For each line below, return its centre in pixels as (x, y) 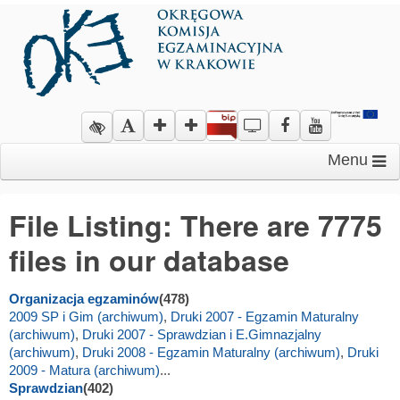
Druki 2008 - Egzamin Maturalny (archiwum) (211, 352)
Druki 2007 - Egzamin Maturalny (265, 317)
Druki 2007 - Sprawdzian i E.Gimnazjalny (202, 334)
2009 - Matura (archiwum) (84, 370)
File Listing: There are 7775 (196, 225)
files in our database (149, 260)
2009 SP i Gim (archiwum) (86, 317)
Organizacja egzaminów (84, 299)
